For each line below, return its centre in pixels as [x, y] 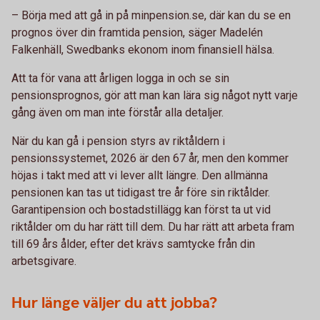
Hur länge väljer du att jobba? [114, 303]
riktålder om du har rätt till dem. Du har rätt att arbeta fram [153, 227]
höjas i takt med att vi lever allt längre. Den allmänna [140, 175]
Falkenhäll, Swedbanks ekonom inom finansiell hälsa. [143, 50]
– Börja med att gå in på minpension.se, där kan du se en [151, 15]
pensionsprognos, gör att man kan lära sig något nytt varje [155, 95]
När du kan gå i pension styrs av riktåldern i [118, 141]
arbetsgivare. [44, 261]
